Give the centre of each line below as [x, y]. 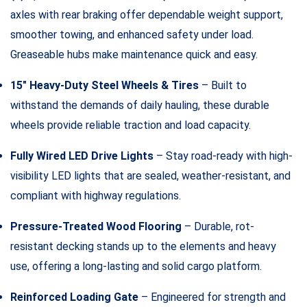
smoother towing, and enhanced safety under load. [132, 34]
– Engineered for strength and [212, 297]
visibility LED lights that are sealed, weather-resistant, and [150, 175]
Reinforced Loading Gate [74, 297]
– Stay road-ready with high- [223, 156]
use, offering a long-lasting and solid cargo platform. [136, 266]
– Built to [223, 85]
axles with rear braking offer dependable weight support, [147, 14]
